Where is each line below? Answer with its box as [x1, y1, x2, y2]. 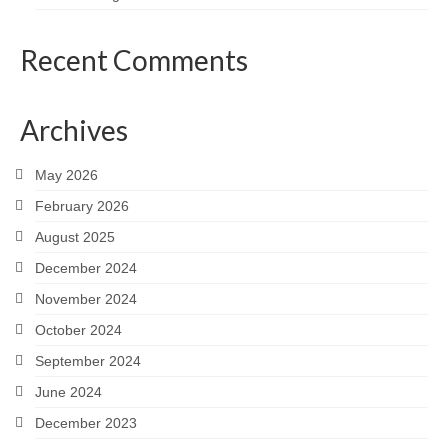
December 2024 [35, 259, 137, 276]
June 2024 [35, 383, 102, 400]
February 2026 [35, 197, 129, 214]
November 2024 [35, 290, 137, 307]
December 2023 [35, 414, 137, 431]
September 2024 [35, 352, 141, 369]
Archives [20, 112, 128, 147]
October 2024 [35, 321, 122, 338]
